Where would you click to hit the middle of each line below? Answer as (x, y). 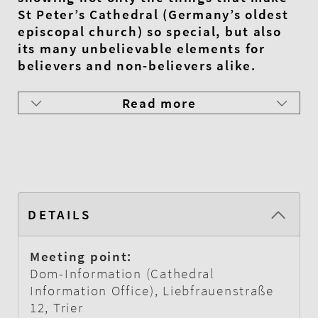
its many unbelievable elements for (142, 49)
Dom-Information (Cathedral (122, 273)
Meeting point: (81, 256)
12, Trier (57, 307)
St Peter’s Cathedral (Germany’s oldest (153, 15)
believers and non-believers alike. (137, 66)
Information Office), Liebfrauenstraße (152, 290)
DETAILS (59, 214)
